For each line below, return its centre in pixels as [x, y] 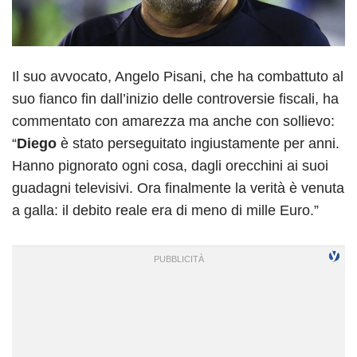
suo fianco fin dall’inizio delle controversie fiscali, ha [175, 98]
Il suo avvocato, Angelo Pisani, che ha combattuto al [178, 76]
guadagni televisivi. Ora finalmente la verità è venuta [178, 188]
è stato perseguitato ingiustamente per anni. [200, 143]
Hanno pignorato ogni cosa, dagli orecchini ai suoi [170, 165]
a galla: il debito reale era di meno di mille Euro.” [165, 210]
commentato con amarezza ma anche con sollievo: [173, 121]
